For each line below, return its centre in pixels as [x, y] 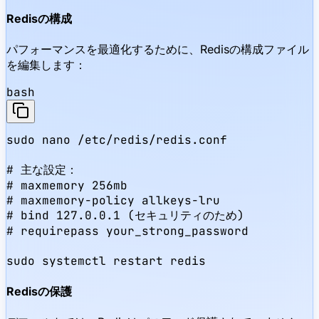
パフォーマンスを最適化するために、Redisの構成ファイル [158, 49]
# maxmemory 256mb [67, 186]
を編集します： [46, 65]
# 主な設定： [42, 170]
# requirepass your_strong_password [127, 231]
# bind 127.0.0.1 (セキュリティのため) [125, 216]
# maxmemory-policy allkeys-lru [113, 201]
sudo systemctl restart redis [106, 261]
